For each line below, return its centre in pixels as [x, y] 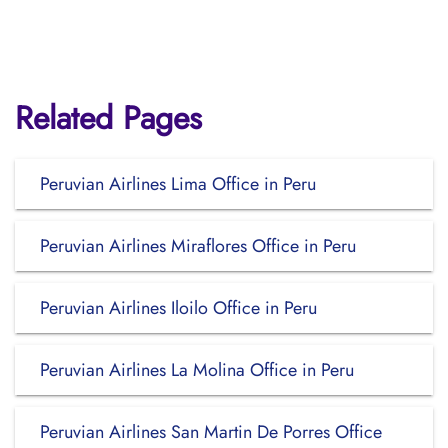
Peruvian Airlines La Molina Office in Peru [197, 370]
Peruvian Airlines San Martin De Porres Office [211, 432]
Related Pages [108, 118]
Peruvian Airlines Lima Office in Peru [178, 184]
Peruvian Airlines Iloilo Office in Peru [178, 308]
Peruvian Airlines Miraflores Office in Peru [198, 246]
